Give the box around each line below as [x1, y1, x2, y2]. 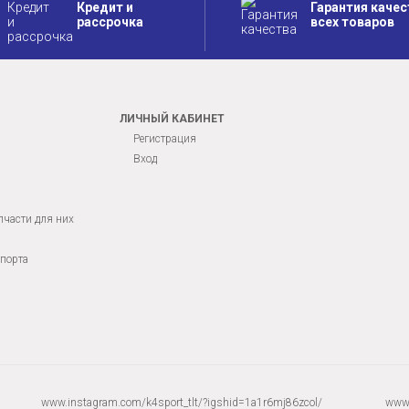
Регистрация [133, 132, 196, 146]
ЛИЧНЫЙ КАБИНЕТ [120, 112, 225, 126]
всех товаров [310, 15, 394, 30]
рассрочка [76, 15, 143, 30]
